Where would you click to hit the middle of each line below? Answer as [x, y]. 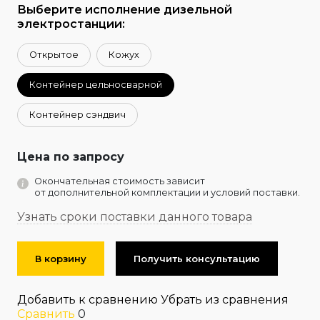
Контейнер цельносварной [96, 85]
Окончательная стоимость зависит [120, 181]
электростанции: [71, 24]
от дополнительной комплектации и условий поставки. [167, 192]
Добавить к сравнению [87, 300]
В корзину [61, 258]
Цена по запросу [71, 157]
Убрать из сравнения [225, 300]
